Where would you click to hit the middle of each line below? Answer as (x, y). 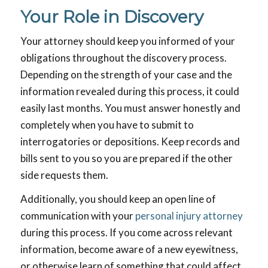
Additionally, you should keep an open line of (118, 199)
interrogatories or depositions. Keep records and (130, 142)
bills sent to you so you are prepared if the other (126, 159)
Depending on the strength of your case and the (126, 75)
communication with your (77, 216)
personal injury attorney (189, 216)
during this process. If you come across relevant (126, 232)
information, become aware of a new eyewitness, (129, 249)
